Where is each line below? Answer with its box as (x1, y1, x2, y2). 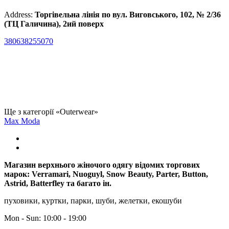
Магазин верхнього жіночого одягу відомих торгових (4, 160, 200, 169)
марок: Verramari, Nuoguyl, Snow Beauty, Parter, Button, (4, 169, 208, 178)
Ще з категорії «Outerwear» (4, 107, 98, 116)
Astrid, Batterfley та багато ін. (4, 178, 111, 188)
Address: (4, 10, 35, 19)
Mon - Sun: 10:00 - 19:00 (4, 213, 86, 222)
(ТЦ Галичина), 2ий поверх (4, 19, 104, 28)
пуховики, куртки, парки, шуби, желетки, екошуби (4, 196, 182, 205)
